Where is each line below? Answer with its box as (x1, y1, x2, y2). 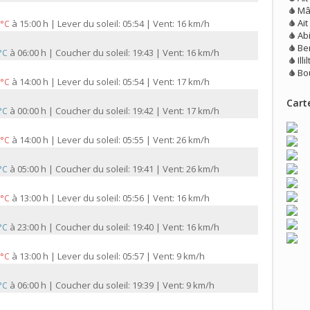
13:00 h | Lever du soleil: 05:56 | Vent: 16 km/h (19, 192, 210, 205)
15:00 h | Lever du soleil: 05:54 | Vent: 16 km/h (19, 17, 210, 30)
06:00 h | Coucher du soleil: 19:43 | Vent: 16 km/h (17, 46, 219, 60)
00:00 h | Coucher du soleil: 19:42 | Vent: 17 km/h (17, 104, 219, 118)
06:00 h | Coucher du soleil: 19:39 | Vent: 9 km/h (17, 279, 215, 292)
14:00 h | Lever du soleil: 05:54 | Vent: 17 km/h (19, 75, 210, 89)
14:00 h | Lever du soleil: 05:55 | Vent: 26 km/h (19, 134, 210, 147)
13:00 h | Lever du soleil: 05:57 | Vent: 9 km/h (19, 250, 205, 263)
